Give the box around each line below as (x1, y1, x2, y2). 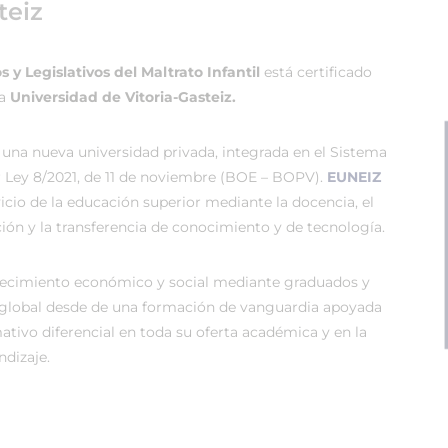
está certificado (260, 63, 372, 81)
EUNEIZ (327, 168, 381, 186)
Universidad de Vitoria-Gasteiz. (10, 88, 236, 106)
